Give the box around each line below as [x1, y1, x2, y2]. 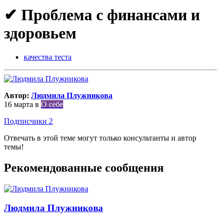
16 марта [4, 100, 33, 109]
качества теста [24, 53, 72, 62]
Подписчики [4, 117, 47, 126]
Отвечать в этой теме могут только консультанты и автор [4, 134, 196, 143]
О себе [41, 100, 63, 109]
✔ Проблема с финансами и [4, 5, 200, 24]
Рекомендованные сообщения [4, 161, 164, 175]
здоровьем [4, 24, 76, 42]
